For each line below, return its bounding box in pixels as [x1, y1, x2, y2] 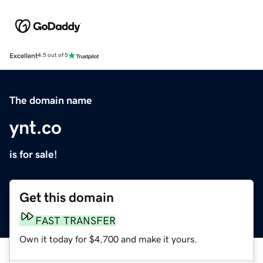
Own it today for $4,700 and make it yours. [19, 234, 197, 244]
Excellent [9, 52, 38, 59]
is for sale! [9, 149, 58, 160]
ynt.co [9, 117, 62, 137]
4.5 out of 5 [38, 52, 68, 59]
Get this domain [19, 190, 114, 204]
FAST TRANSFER [35, 215, 116, 226]
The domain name [9, 95, 92, 106]
